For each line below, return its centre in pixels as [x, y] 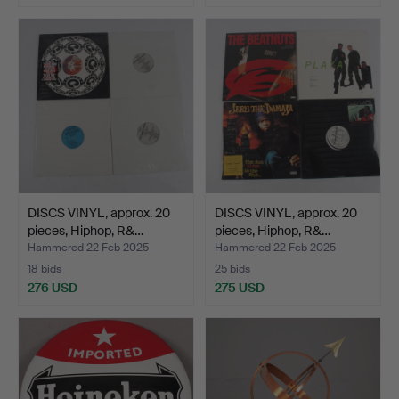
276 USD [53, 288]
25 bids [232, 269]
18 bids [45, 269]
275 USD [240, 288]
